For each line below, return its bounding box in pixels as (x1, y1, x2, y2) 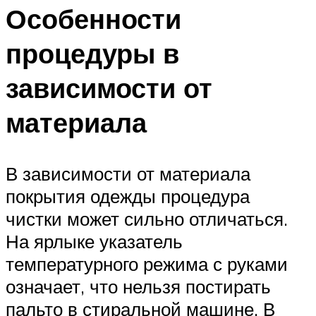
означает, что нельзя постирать (6, 274, 271, 298)
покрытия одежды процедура (6, 184, 250, 207)
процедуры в (6, 35, 179, 71)
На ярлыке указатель (6, 229, 183, 253)
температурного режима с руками (6, 252, 288, 275)
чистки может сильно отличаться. (6, 207, 288, 230)
